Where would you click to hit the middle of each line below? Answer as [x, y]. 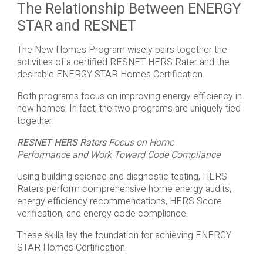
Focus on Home [140, 143]
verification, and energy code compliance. [102, 214]
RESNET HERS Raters [61, 143]
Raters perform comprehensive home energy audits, [124, 189]
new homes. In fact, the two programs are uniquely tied [129, 109]
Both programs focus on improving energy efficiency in [129, 97]
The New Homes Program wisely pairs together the [122, 50]
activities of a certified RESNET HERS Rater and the [123, 63]
